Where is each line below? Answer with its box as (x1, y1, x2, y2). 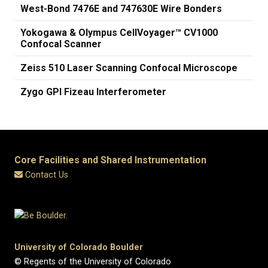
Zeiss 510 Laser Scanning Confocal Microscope (20, 62, 237, 74)
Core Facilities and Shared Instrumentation (14, 154, 206, 166)
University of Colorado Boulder (14, 242, 143, 252)
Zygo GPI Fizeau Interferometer (20, 86, 166, 98)
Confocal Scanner (20, 38, 102, 50)
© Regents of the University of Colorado (14, 256, 171, 267)
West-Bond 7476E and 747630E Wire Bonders (20, 3, 222, 14)
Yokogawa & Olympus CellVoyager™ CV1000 (20, 27, 218, 38)
